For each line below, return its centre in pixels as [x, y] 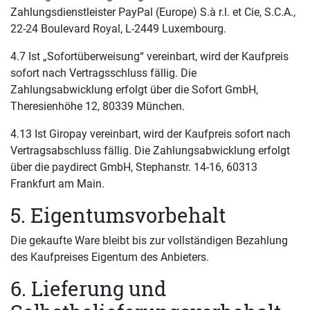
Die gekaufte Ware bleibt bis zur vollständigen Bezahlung [149, 240]
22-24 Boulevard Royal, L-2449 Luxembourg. [118, 29]
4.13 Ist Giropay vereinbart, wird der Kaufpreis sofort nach [151, 134]
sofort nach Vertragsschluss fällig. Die [103, 73]
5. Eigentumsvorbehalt [118, 215]
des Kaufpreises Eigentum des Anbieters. [110, 257]
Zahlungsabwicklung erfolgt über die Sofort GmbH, [134, 90]
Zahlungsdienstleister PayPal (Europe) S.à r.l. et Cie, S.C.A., [153, 12]
